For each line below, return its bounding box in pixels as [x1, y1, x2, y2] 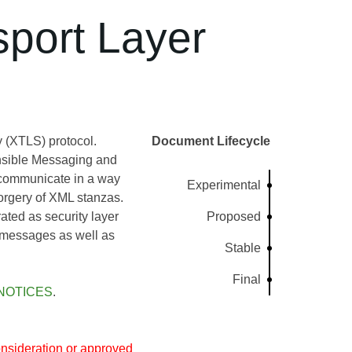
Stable [225, 241, 262, 255]
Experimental [187, 178, 262, 192]
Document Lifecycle [152, 134, 270, 148]
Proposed [207, 210, 262, 223]
